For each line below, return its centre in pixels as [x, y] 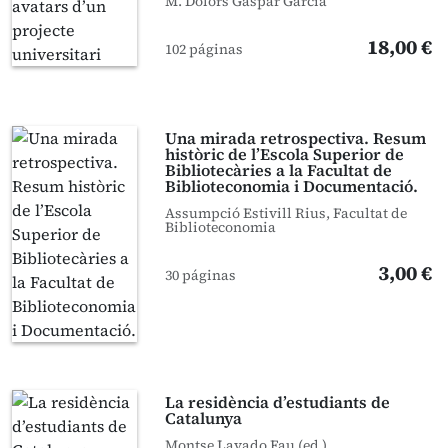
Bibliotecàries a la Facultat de [279, 170]
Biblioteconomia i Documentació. [292, 186]
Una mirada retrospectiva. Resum [296, 138]
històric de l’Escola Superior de [285, 154]
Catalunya [204, 418]
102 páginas [204, 49]
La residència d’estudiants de [278, 402]
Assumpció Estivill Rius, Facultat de [286, 213]
